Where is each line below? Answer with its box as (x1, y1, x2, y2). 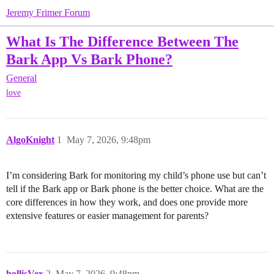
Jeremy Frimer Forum (6, 7, 90, 18)
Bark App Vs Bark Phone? (6, 51, 172, 67)
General (6, 73, 37, 84)
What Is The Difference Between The (6, 33, 239, 50)
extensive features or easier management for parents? (6, 210, 209, 221)
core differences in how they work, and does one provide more (6, 197, 248, 208)
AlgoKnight (6, 135, 54, 146)
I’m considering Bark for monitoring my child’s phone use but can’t (6, 170, 266, 181)
